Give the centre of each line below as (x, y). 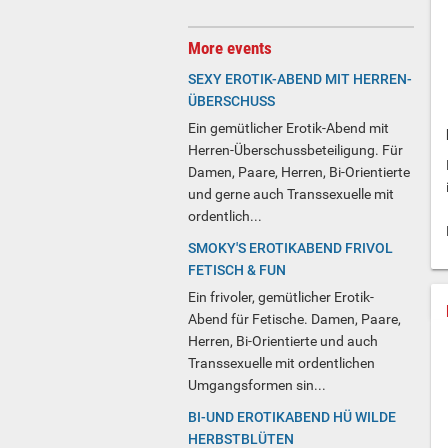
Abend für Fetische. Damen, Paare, (294, 319)
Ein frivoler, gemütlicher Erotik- (281, 297)
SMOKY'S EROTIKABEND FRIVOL (290, 248)
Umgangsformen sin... (257, 385)
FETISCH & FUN (237, 270)
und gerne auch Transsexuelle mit (291, 194)
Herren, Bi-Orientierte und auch (283, 341)
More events (230, 48)
